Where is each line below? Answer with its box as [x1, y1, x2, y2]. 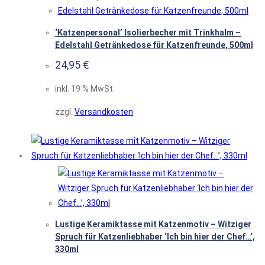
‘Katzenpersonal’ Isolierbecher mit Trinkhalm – [55, 27, 241, 37]
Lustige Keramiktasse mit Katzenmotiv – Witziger [55, 219, 251, 230]
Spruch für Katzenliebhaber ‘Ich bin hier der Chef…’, [55, 232, 255, 242]
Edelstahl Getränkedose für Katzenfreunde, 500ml [55, 40, 253, 50]
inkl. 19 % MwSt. [55, 83, 115, 93]
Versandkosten [75, 106, 133, 117]
